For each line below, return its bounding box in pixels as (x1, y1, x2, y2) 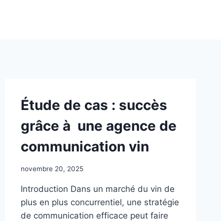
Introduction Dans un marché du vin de (20, 184, 175, 194)
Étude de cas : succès (20, 97, 167, 113)
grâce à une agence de (20, 117, 177, 134)
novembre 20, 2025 (20, 164, 83, 173)
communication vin (20, 138, 149, 155)
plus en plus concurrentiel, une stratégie (20, 197, 179, 207)
